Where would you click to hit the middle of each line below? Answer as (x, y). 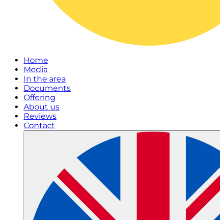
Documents (47, 88)
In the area (45, 79)
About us (41, 107)
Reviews (40, 116)
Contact (39, 125)
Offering (40, 97)
